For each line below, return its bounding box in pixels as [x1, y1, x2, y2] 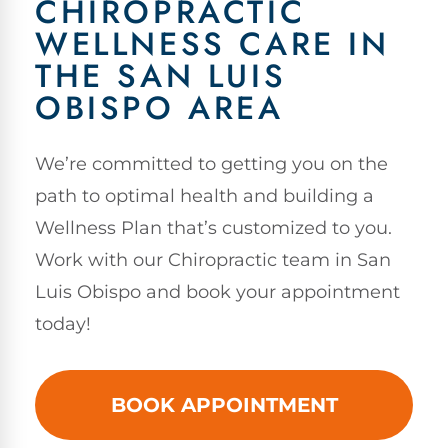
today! [35, 313, 91, 336]
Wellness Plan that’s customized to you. [35, 217, 392, 240]
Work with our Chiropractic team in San [35, 249, 391, 272]
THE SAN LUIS [35, 53, 287, 100]
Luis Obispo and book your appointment [35, 281, 400, 304]
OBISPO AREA [35, 85, 284, 132]
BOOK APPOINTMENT [110, 392, 338, 417]
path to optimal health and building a [35, 185, 374, 208]
